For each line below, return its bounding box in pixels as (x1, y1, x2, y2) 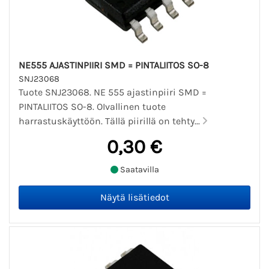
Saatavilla (118, 164, 159, 175)
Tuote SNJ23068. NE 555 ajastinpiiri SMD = (19, 86, 207, 98)
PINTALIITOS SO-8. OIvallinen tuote (19, 101, 166, 113)
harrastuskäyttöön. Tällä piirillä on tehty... (19, 115, 202, 127)
